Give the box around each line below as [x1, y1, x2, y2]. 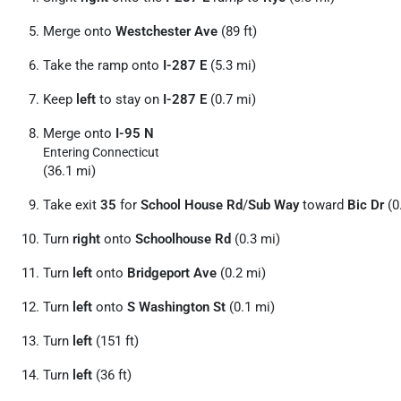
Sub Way [248, 197, 299, 213]
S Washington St [127, 299, 226, 315]
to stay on [96, 91, 163, 107]
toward [299, 197, 347, 213]
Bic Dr [347, 197, 384, 213]
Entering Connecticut [43, 145, 159, 159]
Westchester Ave [115, 23, 218, 39]
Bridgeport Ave [127, 265, 217, 281]
